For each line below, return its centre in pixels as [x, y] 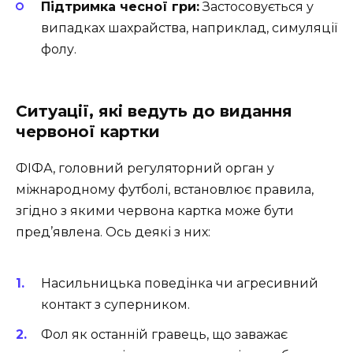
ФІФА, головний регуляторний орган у [145, 168]
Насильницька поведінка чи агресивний [180, 283]
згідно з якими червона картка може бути [155, 210]
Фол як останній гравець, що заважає [164, 335]
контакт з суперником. [115, 304]
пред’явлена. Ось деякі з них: [113, 232]
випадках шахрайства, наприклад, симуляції [189, 28]
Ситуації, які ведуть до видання [154, 111]
